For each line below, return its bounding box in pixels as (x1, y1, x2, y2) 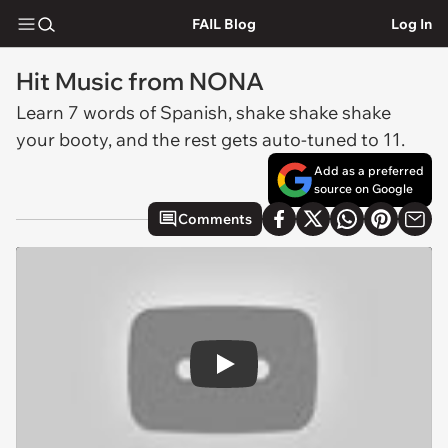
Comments (178, 210, 252, 228)
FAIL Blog (191, 14, 256, 33)
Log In (391, 14, 432, 33)
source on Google (314, 181, 413, 196)
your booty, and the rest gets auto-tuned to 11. (16, 128, 405, 151)
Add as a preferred (314, 163, 424, 178)
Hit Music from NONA (16, 66, 264, 96)
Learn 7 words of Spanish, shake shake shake (16, 101, 391, 124)
